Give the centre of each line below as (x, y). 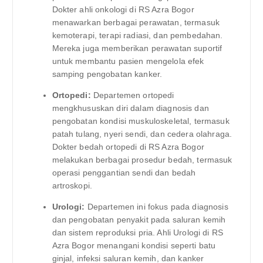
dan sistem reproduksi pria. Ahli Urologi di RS (137, 233)
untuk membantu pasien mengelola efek (128, 61)
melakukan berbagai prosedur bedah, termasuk (142, 160)
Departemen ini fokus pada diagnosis (156, 207)
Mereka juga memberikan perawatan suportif (137, 48)
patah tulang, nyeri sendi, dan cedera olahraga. (142, 134)
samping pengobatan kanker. (107, 74)
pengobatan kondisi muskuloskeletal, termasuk (141, 121)
